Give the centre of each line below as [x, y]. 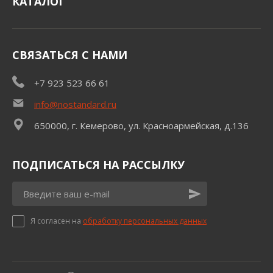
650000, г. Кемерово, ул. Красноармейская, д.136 [141, 126]
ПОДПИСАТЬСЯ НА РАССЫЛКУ [98, 165]
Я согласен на [57, 221]
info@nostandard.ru [75, 105]
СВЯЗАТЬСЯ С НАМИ [70, 55]
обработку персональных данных [145, 221]
